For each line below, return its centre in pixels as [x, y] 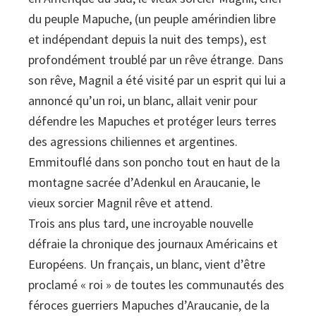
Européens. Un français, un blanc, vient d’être [147, 265]
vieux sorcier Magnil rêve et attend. [121, 203]
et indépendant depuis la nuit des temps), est [147, 39]
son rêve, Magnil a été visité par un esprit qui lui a [157, 80]
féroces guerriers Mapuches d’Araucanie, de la [149, 305]
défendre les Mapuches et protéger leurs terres [152, 121]
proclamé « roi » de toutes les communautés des [156, 285]
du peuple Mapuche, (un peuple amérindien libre [152, 19]
